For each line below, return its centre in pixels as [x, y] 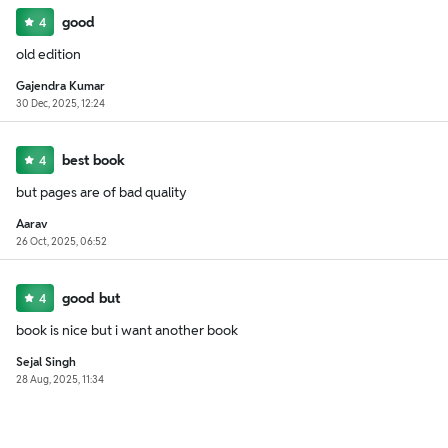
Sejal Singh [46, 361]
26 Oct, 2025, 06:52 [61, 241]
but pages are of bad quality [101, 192]
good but [91, 298]
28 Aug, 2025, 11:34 [60, 379]
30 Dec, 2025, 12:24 [60, 103]
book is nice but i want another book [127, 330]
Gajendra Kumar [60, 85]
